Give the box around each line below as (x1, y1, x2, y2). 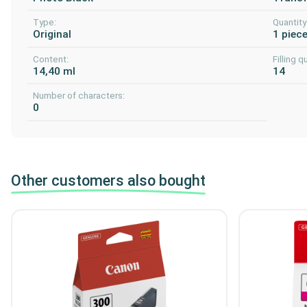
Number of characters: (33, 90, 125, 101)
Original (33, 28, 71, 41)
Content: (33, 53, 69, 64)
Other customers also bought (11, 171, 206, 189)
